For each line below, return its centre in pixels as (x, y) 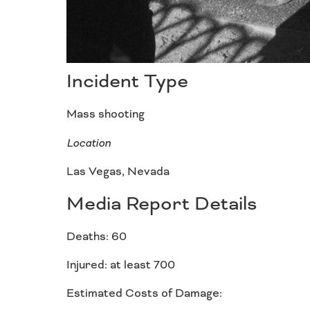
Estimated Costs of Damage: (146, 293)
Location (89, 143)
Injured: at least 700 (121, 264)
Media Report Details (162, 203)
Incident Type (127, 81)
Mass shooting (106, 114)
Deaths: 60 (97, 236)
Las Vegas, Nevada (118, 172)
